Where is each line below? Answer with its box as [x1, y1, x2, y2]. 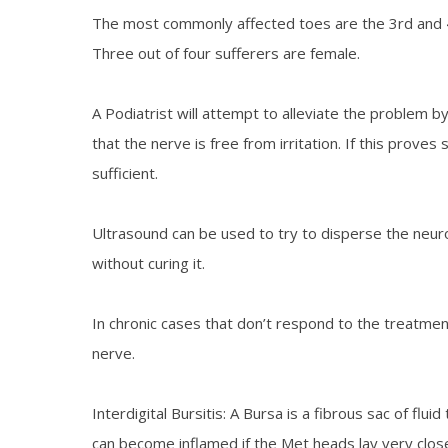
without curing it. [92, 253, 205, 274]
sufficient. [92, 163, 158, 184]
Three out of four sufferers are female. [92, 43, 360, 64]
